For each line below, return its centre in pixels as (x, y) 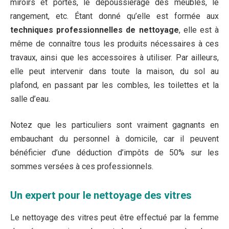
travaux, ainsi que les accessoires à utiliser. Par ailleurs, (114, 57)
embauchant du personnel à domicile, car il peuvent (114, 139)
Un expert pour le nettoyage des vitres (101, 195)
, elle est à (199, 30)
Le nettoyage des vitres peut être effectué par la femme (114, 218)
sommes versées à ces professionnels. (82, 167)
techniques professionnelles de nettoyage (95, 30)
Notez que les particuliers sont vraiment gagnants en (114, 125)
